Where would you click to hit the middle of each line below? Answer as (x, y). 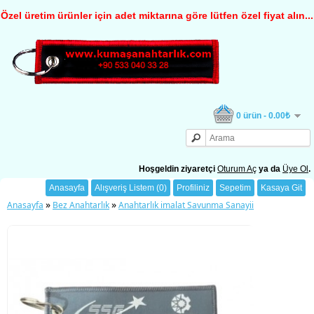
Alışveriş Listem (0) (131, 188)
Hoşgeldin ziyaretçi (178, 169)
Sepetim (235, 188)
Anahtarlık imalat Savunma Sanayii (186, 205)
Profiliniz (193, 188)
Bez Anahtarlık (81, 205)
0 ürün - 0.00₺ (263, 116)
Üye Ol (295, 169)
